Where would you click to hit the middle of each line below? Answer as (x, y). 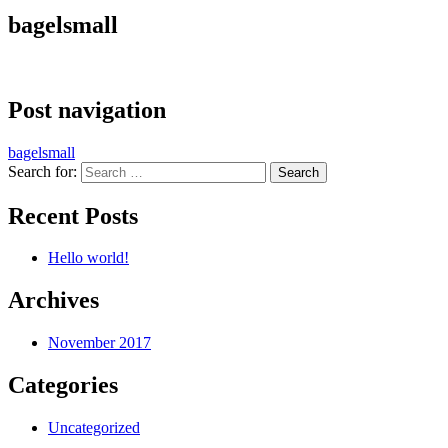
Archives (53, 300)
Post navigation (87, 109)
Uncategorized (94, 428)
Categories (63, 385)
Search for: (42, 171)
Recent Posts (73, 215)
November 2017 (99, 343)
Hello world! (88, 258)
